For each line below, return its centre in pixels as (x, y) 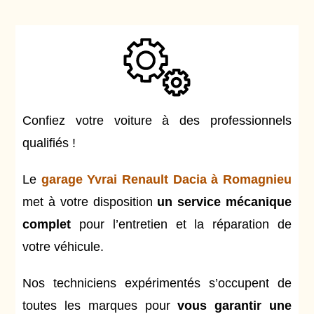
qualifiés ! (49, 143)
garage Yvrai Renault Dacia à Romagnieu (166, 179)
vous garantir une (234, 306)
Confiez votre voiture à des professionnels (157, 121)
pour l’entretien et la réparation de (181, 224)
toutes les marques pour (100, 306)
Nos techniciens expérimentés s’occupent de (157, 283)
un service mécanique (224, 202)
